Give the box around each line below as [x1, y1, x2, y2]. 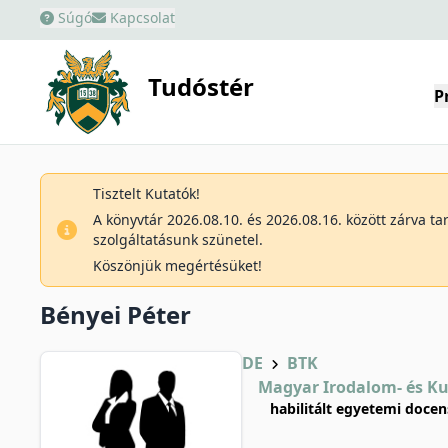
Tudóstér [148, 70, 255, 104]
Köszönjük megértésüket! [93, 256, 262, 275]
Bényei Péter [40, 298, 191, 331]
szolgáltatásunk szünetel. [93, 230, 263, 249]
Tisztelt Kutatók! [93, 184, 200, 203]
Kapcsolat [106, 8, 175, 27]
